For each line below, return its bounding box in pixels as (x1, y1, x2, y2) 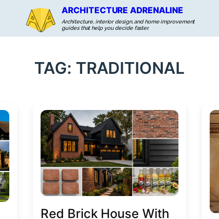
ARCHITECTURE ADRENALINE (62, 5, 184, 15)
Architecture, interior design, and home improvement (62, 19, 195, 25)
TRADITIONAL (75, 58, 185, 78)
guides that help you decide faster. (62, 25, 149, 31)
